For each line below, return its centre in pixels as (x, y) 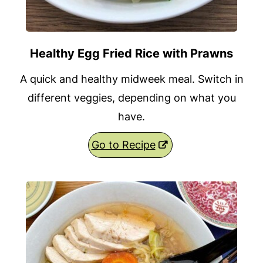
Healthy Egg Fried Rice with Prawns (131, 54)
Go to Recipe (123, 145)
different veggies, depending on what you (131, 98)
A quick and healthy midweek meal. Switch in (131, 79)
